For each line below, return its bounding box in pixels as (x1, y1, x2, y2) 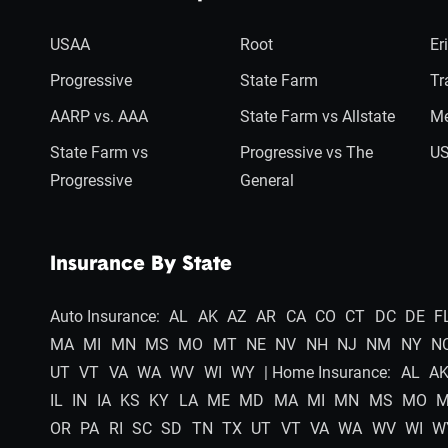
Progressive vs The (239, 143, 373, 162)
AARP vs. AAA (49, 107, 148, 126)
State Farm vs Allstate (239, 107, 395, 126)
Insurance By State (49, 255, 232, 275)
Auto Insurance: (49, 307, 160, 326)
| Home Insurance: (264, 363, 392, 382)
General (239, 171, 294, 190)
